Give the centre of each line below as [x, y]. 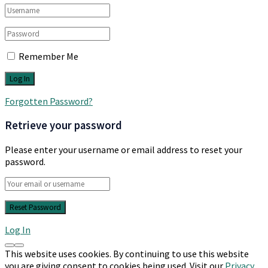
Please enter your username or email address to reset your [124, 149]
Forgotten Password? [49, 101]
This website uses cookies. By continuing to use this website [127, 253]
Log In [18, 229]
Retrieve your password [63, 125]
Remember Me [48, 57]
